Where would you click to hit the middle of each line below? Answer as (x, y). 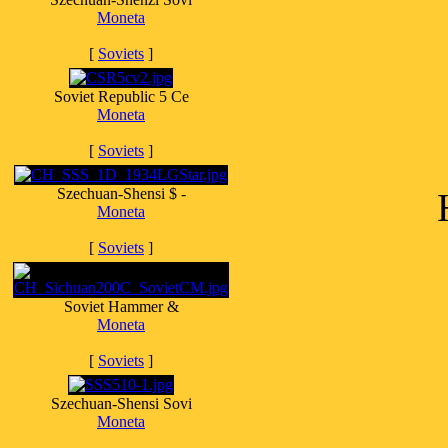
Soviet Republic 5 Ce (121, 96)
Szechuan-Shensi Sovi (121, 403)
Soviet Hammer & (121, 306)
